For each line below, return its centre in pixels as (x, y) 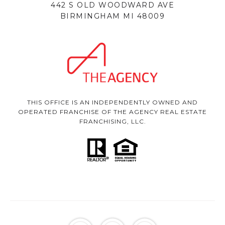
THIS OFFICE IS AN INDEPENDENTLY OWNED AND (113, 102)
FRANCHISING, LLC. (113, 122)
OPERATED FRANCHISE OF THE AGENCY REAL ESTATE (113, 112)
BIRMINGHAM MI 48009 (113, 16)
